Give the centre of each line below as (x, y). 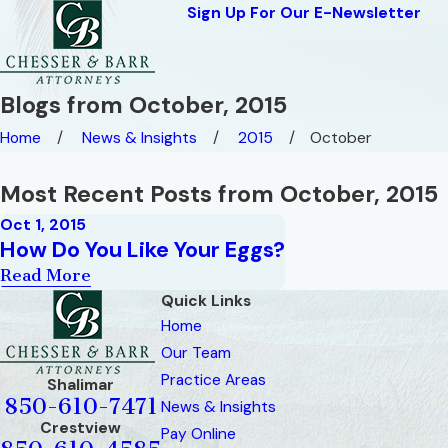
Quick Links (206, 301)
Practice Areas (213, 380)
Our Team (196, 353)
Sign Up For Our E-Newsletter (304, 13)
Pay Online (198, 434)
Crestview (80, 428)
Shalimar (80, 385)
